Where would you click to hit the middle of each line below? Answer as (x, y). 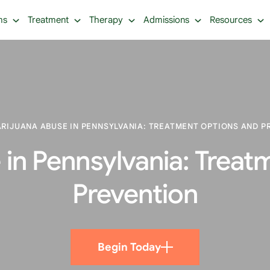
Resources (231, 20)
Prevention (135, 194)
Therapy (106, 20)
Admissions (166, 20)
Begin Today (129, 247)
